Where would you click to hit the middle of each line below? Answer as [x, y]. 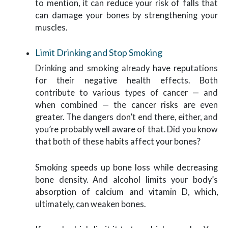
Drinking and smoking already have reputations [126, 68]
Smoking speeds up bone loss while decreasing [126, 167]
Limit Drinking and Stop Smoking [99, 53]
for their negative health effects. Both [126, 80]
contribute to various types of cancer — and [126, 93]
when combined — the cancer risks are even [126, 105]
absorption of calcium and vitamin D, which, [126, 191]
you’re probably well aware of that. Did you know [126, 129]
